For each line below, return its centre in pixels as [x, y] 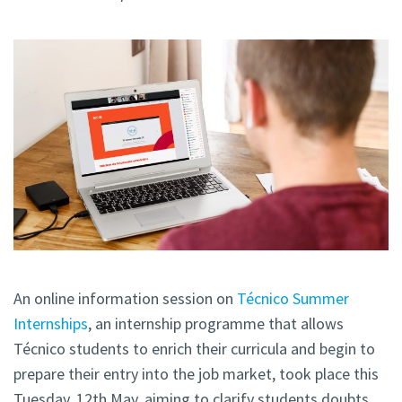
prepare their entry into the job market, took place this [196, 374]
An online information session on [125, 299]
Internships [51, 324]
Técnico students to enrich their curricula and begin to [194, 349]
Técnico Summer [293, 299]
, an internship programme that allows [216, 324]
